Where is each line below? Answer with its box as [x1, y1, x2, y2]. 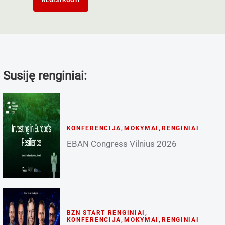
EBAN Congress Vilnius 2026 [66, 139, 177, 149]
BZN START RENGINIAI [66, 209, 146, 216]
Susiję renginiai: [3, 69, 87, 83]
